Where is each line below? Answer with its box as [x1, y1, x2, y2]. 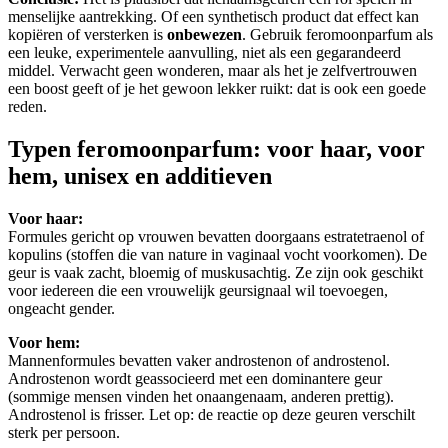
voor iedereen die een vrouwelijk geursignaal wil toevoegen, [8, 281, 388, 299]
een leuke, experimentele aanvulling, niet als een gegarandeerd [8, 43, 401, 61]
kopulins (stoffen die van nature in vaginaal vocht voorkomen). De [8, 245, 427, 263]
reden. [8, 97, 47, 115]
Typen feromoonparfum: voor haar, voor [8, 135, 425, 162]
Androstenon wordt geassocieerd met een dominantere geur [8, 369, 382, 387]
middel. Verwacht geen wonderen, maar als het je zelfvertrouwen [8, 61, 417, 79]
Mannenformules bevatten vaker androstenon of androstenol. [8, 351, 390, 369]
